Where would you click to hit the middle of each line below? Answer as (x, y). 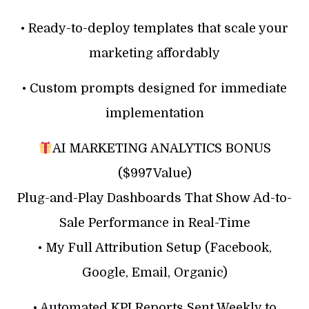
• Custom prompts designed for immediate (154, 88)
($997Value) (154, 173)
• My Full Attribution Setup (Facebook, (154, 247)
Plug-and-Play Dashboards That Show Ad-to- (154, 198)
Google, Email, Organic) (154, 272)
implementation (154, 113)
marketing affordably (154, 53)
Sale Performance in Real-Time (154, 222)
